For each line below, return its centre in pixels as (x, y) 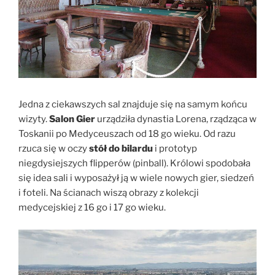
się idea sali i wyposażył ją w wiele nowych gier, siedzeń (136, 178)
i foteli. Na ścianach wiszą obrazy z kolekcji (109, 192)
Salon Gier (72, 119)
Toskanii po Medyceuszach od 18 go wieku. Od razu (127, 134)
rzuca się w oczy (54, 148)
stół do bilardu (121, 148)
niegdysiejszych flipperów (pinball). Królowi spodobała (134, 163)
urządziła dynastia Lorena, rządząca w (177, 119)
